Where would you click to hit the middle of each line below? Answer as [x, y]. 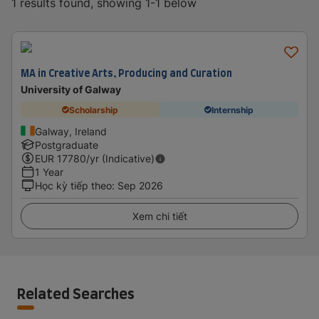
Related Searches [76, 293]
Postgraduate [67, 145]
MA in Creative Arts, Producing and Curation [126, 73]
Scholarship [94, 110]
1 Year [49, 172]
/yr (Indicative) [120, 158]
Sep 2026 [140, 185]
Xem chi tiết [159, 216]
